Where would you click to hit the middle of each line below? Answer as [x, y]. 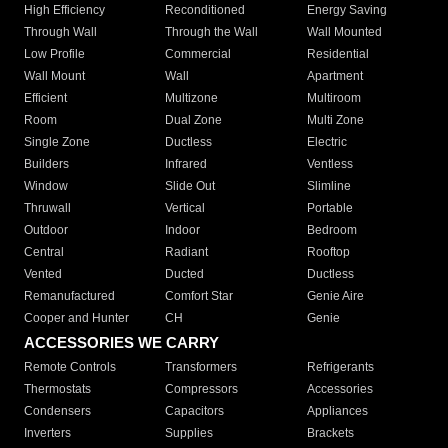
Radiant [187, 252]
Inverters [47, 433]
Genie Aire [335, 296]
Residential [337, 54]
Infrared [186, 164]
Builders [46, 164]
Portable [329, 208]
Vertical [185, 208]
